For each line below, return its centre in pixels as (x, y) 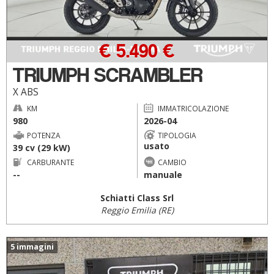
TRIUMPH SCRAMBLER (108, 75)
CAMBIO (172, 162)
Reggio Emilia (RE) (137, 210)
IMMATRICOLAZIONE (193, 108)
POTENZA (44, 135)
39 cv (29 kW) (42, 147)
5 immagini (32, 247)
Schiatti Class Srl (137, 198)
